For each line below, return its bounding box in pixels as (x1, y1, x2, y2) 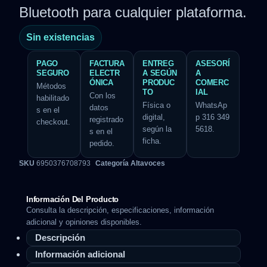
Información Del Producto (26, 195, 119, 204)
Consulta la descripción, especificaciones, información (26, 206, 214, 215)
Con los (89, 91, 116, 101)
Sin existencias (26, 32, 95, 42)
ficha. (142, 136, 162, 146)
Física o (142, 101, 170, 110)
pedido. (89, 139, 114, 148)
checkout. (36, 117, 70, 127)
